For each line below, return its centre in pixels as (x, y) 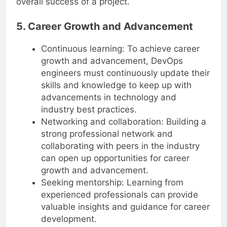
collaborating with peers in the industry (120, 146)
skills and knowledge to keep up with (116, 85)
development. (69, 219)
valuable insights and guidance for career (125, 207)
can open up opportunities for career (115, 158)
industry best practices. (89, 110)
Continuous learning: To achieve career (120, 49)
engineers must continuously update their (125, 73)
